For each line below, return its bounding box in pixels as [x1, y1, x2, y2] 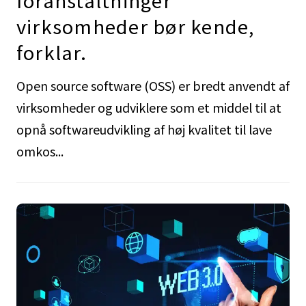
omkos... [16, 141, 64, 160]
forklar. [16, 38, 87, 66]
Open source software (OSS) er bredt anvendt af [16, 76, 290, 94]
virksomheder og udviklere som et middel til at [16, 98, 281, 116]
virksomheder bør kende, [16, 12, 255, 40]
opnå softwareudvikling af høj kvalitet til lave [16, 120, 272, 138]
